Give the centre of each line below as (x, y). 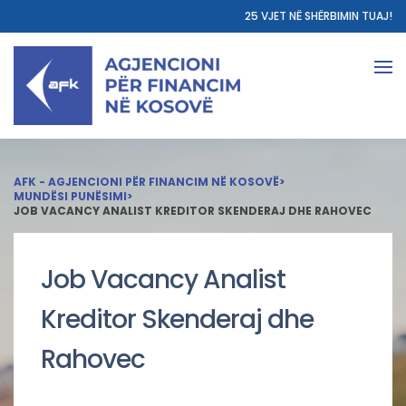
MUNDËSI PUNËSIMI (70, 196)
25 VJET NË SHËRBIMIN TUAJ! (319, 16)
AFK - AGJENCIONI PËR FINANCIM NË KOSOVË (146, 182)
